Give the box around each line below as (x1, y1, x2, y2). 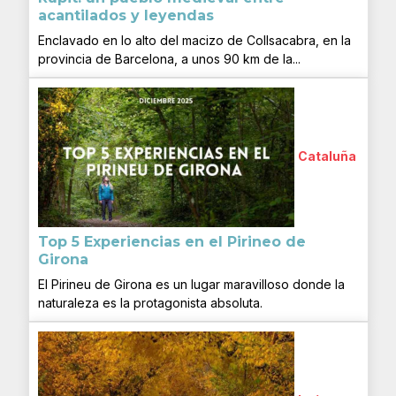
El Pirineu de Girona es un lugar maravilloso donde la (37, 276, 345, 292)
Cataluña (297, 148, 356, 164)
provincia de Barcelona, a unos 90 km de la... (37, 50, 301, 66)
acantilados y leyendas (37, 6, 214, 24)
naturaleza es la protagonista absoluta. (37, 294, 263, 310)
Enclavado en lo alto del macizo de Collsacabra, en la (37, 32, 351, 48)
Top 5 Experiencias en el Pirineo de (37, 232, 306, 250)
